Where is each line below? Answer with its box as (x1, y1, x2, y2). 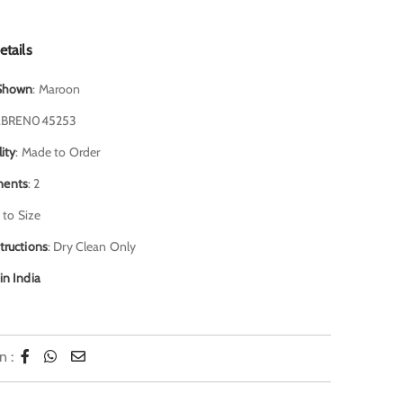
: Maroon (32, 81, 84, 98)
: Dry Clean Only (48, 238, 137, 255)
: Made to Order (15, 144, 101, 161)
